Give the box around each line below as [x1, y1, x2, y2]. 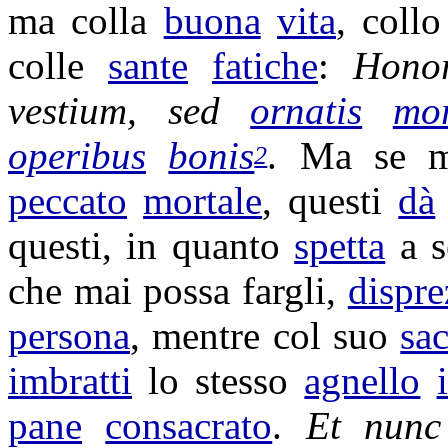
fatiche [212, 44, 318, 87]
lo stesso [132, 359, 305, 402]
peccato [8, 179, 127, 222]
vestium [8, 89, 127, 132]
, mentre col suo [130, 314, 401, 357]
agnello [304, 359, 421, 402]
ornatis [250, 89, 363, 132]
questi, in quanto [8, 224, 295, 267]
